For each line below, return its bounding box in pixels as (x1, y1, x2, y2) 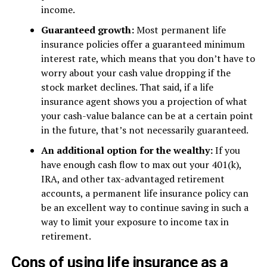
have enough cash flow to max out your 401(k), (41, 158, 241, 171)
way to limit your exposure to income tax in (41, 215, 229, 228)
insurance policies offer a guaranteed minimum (41, 38, 245, 51)
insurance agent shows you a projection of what (41, 95, 247, 108)
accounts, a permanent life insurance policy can (41, 187, 249, 200)
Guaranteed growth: (41, 23, 136, 36)
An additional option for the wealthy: (41, 144, 215, 157)
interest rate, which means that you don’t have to (41, 52, 255, 65)
